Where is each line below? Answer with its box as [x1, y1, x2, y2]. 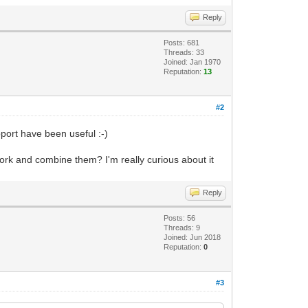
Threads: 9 [164, 223, 201, 232]
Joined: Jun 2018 [164, 233, 221, 242]
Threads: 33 [164, 48, 205, 57]
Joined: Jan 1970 [164, 58, 221, 67]
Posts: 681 [164, 38, 200, 47]
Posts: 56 [164, 214, 196, 223]
